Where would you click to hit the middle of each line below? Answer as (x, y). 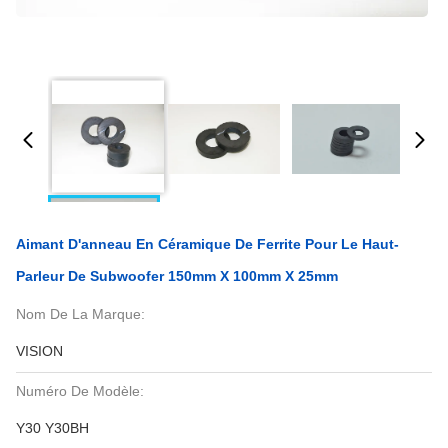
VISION (39, 351)
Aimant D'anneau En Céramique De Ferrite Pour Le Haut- (207, 244)
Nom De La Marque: (80, 314)
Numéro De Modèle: (80, 391)
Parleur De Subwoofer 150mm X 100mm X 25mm (177, 276)
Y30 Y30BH (52, 428)
